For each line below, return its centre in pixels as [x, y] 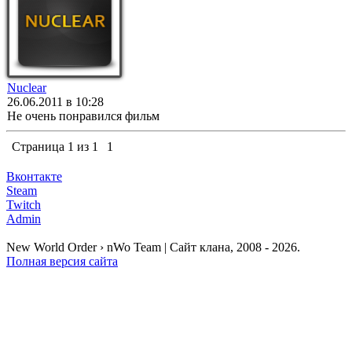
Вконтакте [34, 176]
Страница [40, 147]
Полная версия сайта [62, 261]
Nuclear [27, 88]
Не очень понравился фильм [83, 116]
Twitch [24, 205]
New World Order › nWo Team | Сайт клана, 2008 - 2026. [153, 247]
